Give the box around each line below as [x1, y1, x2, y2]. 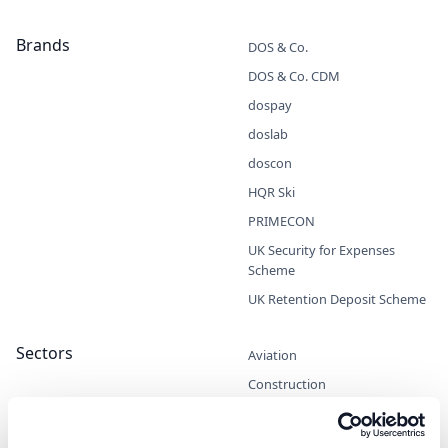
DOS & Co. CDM [248, 66, 340, 85]
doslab [248, 124, 288, 143]
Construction [248, 374, 326, 393]
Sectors [16, 341, 73, 364]
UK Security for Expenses [248, 240, 395, 259]
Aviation [248, 345, 297, 364]
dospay [248, 95, 292, 114]
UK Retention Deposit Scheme [248, 289, 426, 308]
